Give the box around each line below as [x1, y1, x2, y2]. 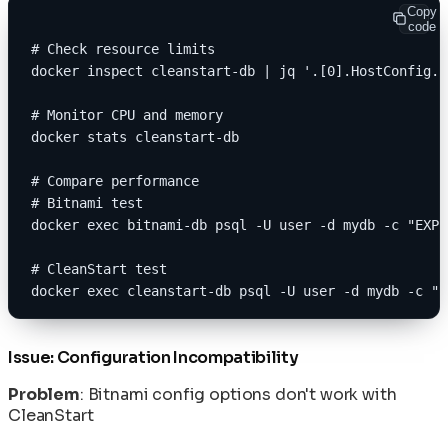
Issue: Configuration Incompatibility [8, 346, 299, 368]
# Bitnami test [31, 194, 143, 211]
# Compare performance [31, 172, 199, 189]
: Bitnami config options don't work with [79, 383, 397, 405]
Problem [8, 383, 80, 405]
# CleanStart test [31, 260, 167, 277]
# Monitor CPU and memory [31, 106, 223, 123]
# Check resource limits [31, 40, 215, 57]
